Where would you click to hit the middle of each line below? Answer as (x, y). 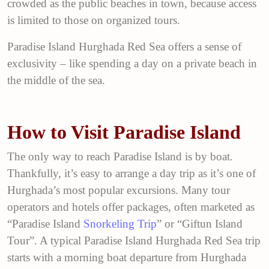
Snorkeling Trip (120, 224)
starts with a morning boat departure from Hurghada (127, 257)
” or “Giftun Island (200, 224)
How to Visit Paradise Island (124, 132)
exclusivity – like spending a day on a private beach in (132, 63)
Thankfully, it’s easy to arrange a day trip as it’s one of (131, 173)
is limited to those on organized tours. (94, 20)
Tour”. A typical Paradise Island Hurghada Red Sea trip (134, 240)
